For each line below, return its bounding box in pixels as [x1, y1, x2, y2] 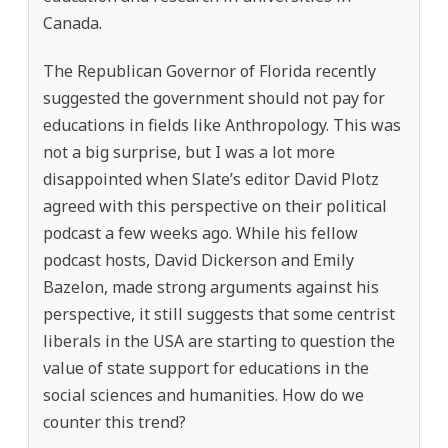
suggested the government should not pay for [43, 86, 385, 109]
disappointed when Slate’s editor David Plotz [43, 167, 379, 190]
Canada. [43, 11, 102, 34]
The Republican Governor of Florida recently [43, 59, 376, 82]
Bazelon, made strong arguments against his [43, 275, 379, 298]
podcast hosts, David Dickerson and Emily [43, 248, 354, 271]
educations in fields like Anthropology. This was [43, 113, 401, 136]
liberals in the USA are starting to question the [43, 329, 395, 352]
